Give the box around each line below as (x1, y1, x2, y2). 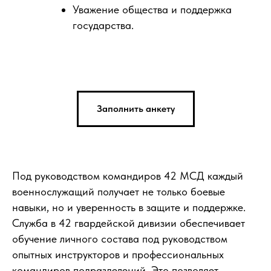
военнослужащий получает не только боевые (12, 184, 225, 198)
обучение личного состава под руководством (12, 232, 227, 245)
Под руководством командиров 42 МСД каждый (12, 169, 243, 182)
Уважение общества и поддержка (73, 3, 232, 16)
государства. (73, 19, 134, 31)
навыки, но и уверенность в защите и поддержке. (12, 200, 246, 214)
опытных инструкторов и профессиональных (12, 247, 224, 261)
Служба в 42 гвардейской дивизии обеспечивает (12, 216, 245, 229)
